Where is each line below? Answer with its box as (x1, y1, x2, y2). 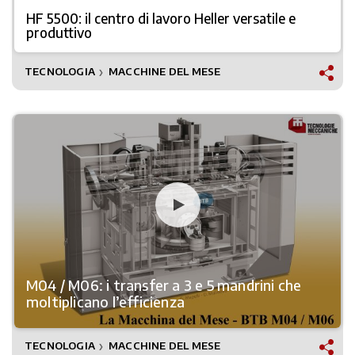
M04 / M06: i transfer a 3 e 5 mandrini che (26, 276, 302, 294)
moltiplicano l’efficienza (26, 292, 185, 311)
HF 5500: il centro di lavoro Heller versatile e (26, 10, 296, 27)
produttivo (26, 24, 92, 41)
